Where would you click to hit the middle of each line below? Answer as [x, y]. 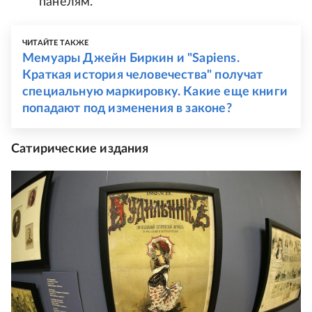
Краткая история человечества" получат [143, 76]
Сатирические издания [80, 149]
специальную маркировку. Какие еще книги [155, 92]
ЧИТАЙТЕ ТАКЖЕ [56, 43]
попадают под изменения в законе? [127, 109]
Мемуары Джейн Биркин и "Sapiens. [131, 59]
